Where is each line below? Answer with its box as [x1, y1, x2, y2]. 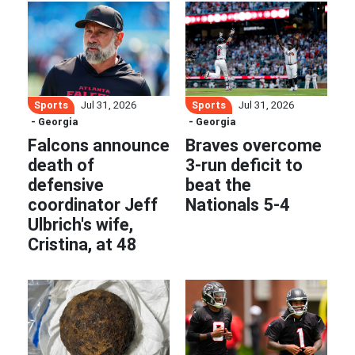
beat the [185, 174, 251, 196]
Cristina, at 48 [28, 234, 136, 255]
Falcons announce [28, 135, 170, 156]
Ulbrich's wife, [28, 214, 133, 235]
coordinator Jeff [28, 194, 158, 216]
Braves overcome [185, 135, 322, 156]
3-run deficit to [185, 155, 303, 176]
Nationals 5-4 [185, 194, 290, 216]
